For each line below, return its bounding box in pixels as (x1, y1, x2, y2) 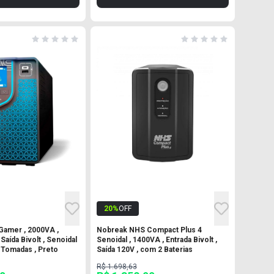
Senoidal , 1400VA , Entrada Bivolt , (97, 235, 217, 244)
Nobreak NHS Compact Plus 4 (97, 225, 202, 234)
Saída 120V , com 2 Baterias (97, 245, 193, 254)
